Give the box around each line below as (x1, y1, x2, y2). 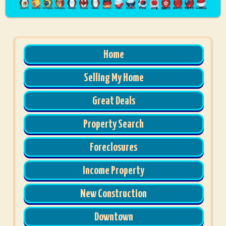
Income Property (83, 165, 145, 177)
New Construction (80, 188, 147, 200)
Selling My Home (83, 72, 144, 84)
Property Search (83, 119, 144, 130)
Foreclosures (90, 142, 138, 153)
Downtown (94, 211, 133, 223)
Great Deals (92, 95, 135, 107)
